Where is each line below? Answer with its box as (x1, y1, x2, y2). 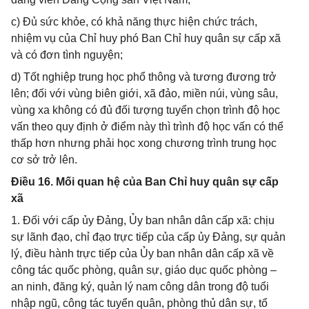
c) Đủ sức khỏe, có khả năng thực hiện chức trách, (11, 16, 257, 28)
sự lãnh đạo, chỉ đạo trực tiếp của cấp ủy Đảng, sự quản (11, 231, 286, 243)
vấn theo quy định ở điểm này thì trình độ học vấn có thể (11, 121, 283, 132)
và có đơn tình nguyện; (11, 49, 123, 61)
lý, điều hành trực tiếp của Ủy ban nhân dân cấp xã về (11, 248, 274, 259)
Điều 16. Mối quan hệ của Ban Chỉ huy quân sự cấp (11, 176, 279, 188)
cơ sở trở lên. (11, 154, 77, 166)
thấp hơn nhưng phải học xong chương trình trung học (11, 137, 277, 149)
